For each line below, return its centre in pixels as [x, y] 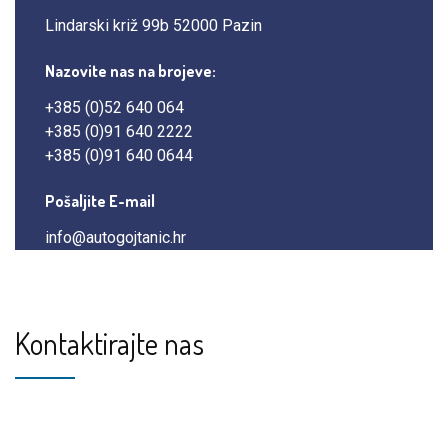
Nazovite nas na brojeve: [130, 71]
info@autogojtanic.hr [115, 237]
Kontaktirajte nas [109, 343]
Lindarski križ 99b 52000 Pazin [153, 25]
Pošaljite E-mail [100, 201]
